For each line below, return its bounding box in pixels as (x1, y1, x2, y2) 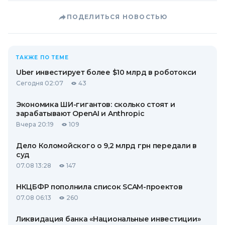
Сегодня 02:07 (16, 79, 63, 87)
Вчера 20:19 (16, 121, 54, 128)
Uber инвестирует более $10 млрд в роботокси (16, 68, 196, 77)
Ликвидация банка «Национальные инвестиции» (16, 214, 201, 223)
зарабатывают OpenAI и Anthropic (16, 109, 145, 118)
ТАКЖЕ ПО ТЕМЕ (16, 54, 69, 61)
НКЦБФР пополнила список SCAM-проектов (16, 182, 183, 191)
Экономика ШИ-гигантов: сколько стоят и (16, 100, 175, 109)
